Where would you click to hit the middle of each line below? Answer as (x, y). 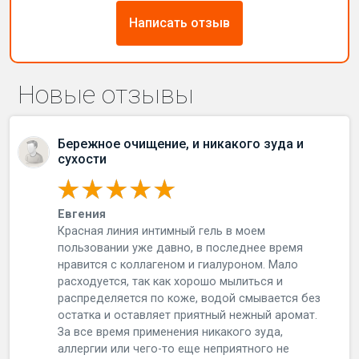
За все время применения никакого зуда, (171, 332)
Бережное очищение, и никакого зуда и (181, 144)
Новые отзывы (106, 95)
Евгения (82, 214)
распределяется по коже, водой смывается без (190, 298)
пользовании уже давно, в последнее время (181, 248)
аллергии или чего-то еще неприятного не (174, 349)
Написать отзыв (179, 23)
